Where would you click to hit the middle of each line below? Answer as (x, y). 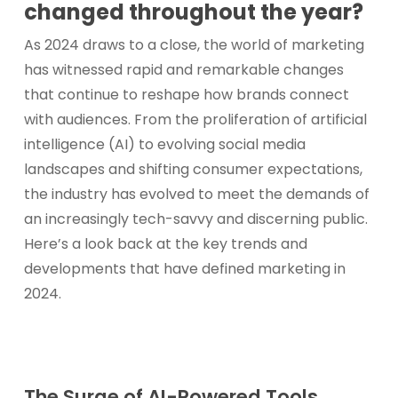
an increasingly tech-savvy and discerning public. (195, 219)
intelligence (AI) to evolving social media (164, 144)
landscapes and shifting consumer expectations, (193, 169)
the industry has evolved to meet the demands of (196, 194)
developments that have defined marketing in (184, 269)
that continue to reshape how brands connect (186, 95)
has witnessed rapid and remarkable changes (183, 70)
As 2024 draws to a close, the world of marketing (194, 45)
